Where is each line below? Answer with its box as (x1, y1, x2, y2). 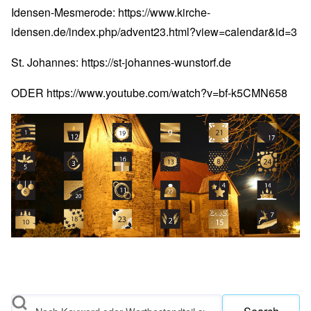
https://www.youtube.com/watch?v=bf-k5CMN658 (47, 85, 287, 101)
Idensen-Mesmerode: (11, 4, 118, 20)
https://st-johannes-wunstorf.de (81, 54, 231, 70)
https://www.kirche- (118, 4, 210, 20)
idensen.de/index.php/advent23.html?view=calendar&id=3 (11, 24, 297, 40)
